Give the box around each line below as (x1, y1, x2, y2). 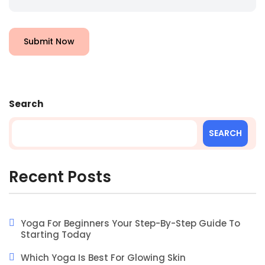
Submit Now (24, 35, 75, 47)
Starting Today (21, 228, 91, 241)
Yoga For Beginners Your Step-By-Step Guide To (21, 216, 240, 230)
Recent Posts (9, 166, 111, 188)
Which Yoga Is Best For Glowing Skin (21, 251, 186, 264)
